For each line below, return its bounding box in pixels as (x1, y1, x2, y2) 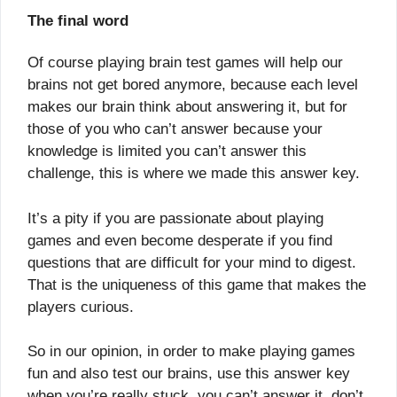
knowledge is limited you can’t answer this (27, 143, 307, 160)
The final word (27, 12, 128, 29)
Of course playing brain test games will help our (27, 54, 343, 72)
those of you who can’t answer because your (27, 121, 323, 138)
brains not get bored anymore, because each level (27, 76, 358, 94)
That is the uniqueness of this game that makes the (27, 276, 366, 293)
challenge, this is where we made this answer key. (27, 165, 360, 183)
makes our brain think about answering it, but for (27, 98, 347, 116)
